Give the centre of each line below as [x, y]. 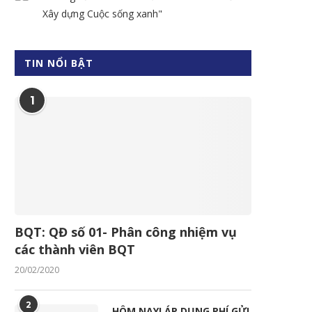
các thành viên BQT [75, 249]
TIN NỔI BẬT [59, 63]
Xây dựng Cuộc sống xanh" [102, 14]
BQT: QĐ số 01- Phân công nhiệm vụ [126, 232]
